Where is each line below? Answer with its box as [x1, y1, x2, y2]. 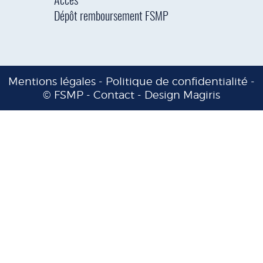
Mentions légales [8, 75, 96, 87]
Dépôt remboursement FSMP [53, 11, 168, 23]
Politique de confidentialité [106, 75, 248, 87]
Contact [93, 88, 134, 101]
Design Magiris [144, 88, 220, 101]
